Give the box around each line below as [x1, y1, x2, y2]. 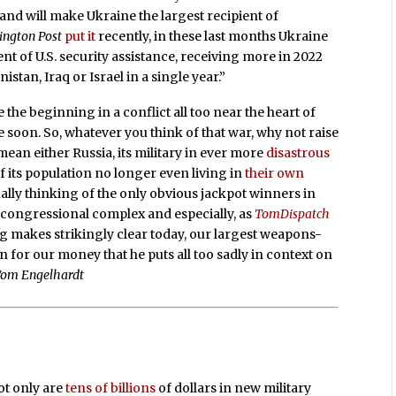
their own [245, 165, 305, 182]
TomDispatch [255, 206, 331, 223]
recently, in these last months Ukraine [95, 28, 329, 45]
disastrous [266, 145, 331, 162]
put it [65, 28, 96, 45]
